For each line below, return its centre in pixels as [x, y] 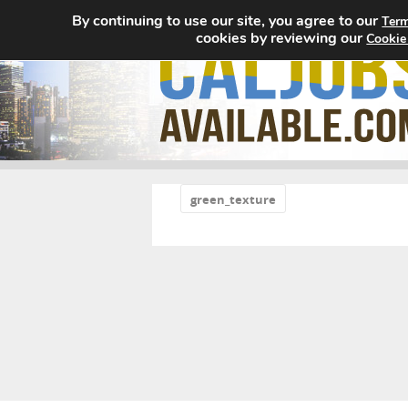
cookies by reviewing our [281, 38]
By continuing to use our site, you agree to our [227, 21]
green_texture [233, 199]
